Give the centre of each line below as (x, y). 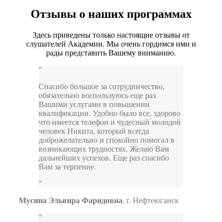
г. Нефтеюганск (153, 201)
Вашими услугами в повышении (94, 105)
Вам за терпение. (67, 167)
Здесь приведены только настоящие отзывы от (111, 35)
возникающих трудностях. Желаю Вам (104, 149)
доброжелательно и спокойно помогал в (107, 140)
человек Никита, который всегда (94, 131)
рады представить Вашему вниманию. (111, 53)
